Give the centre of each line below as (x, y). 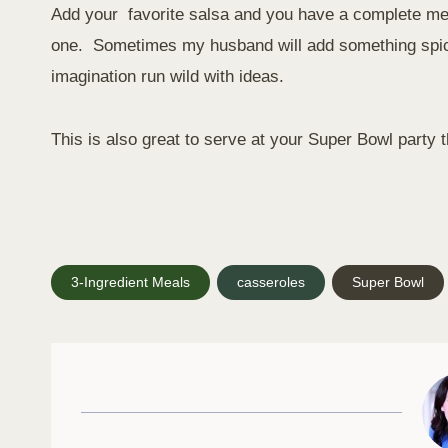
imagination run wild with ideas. (167, 77)
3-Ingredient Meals (130, 283)
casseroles (270, 283)
